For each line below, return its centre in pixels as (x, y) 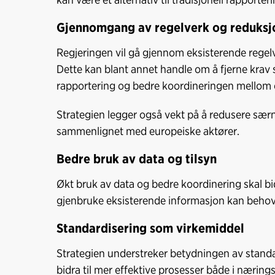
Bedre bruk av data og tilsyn (137, 159)
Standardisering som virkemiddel (150, 228)
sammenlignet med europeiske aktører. (148, 131)
